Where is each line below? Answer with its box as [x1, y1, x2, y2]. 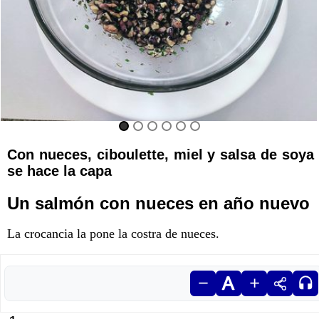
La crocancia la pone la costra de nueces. [7, 226, 219, 241]
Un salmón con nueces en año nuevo [7, 194, 310, 213]
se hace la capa [7, 163, 112, 179]
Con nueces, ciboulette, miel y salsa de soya [7, 147, 314, 162]
